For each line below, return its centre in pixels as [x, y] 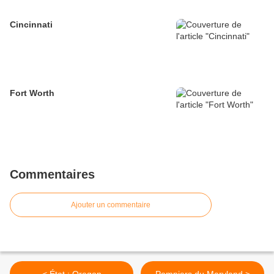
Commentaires [52, 175]
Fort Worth [32, 93]
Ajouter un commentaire [111, 205]
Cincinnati [31, 25]
